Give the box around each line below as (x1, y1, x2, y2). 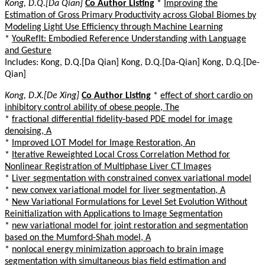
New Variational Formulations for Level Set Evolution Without (12, 197, 247, 207)
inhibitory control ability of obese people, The (5, 102, 179, 112)
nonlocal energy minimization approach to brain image (12, 244, 224, 254)
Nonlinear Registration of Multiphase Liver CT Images (5, 161, 211, 172)
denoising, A (5, 126, 51, 136)
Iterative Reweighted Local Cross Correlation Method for (12, 150, 230, 160)
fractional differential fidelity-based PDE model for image (12, 114, 232, 124)
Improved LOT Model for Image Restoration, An (12, 138, 195, 148)
